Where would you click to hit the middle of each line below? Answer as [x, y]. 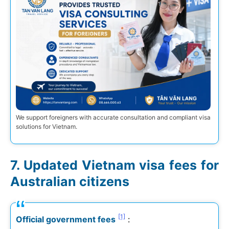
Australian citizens [70, 181]
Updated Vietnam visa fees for [121, 165]
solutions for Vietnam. [47, 126]
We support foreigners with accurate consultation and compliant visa [113, 117]
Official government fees [66, 219]
